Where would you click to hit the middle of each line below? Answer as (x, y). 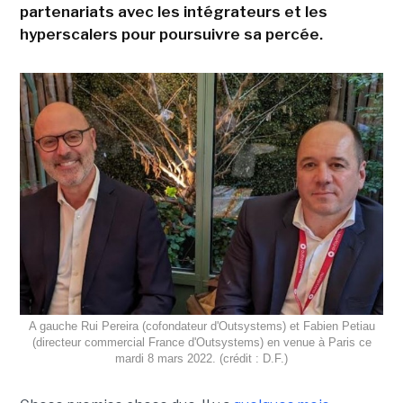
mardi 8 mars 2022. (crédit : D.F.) (201, 359)
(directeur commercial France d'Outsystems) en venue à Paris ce (201, 343)
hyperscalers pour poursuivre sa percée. (171, 34)
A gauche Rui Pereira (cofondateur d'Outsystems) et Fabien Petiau (201, 327)
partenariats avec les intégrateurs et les (173, 12)
